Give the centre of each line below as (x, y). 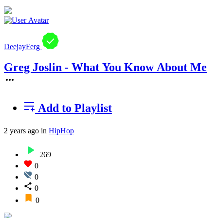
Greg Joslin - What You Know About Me (105, 67)
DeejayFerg (23, 47)
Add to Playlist (73, 108)
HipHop (61, 131)
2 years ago (21, 131)
